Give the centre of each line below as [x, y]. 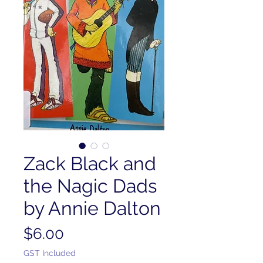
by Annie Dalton [92, 208]
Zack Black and [90, 163]
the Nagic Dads [90, 186]
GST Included [50, 253]
